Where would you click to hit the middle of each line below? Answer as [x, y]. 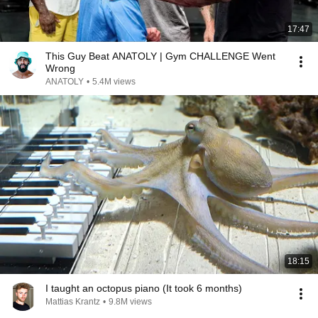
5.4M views [114, 82]
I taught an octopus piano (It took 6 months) [144, 288]
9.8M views [130, 302]
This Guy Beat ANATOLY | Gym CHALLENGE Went [160, 56]
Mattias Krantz [73, 302]
